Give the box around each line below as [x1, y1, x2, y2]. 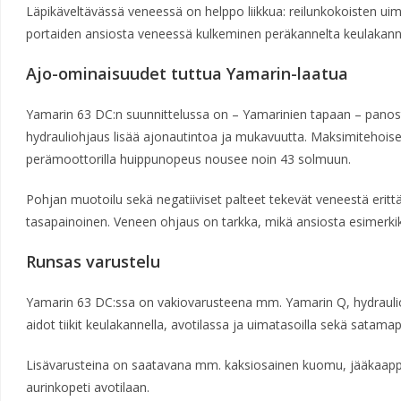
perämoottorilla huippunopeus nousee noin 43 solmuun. [25, 150, 351, 167]
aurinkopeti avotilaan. [25, 379, 149, 396]
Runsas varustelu [25, 251, 160, 272]
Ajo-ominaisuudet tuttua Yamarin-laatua [25, 63, 348, 84]
